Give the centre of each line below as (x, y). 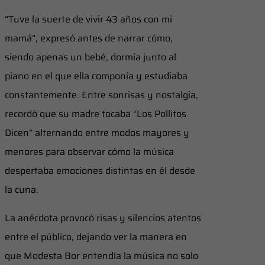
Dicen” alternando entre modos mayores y (97, 132)
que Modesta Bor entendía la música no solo (101, 256)
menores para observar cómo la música (89, 151)
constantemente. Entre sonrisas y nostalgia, (101, 95)
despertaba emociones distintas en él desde (100, 170)
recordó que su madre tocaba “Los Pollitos (96, 114)
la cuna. (22, 189)
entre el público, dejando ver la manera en (96, 237)
